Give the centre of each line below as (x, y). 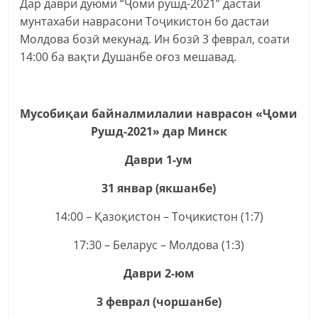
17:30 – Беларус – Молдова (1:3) (159, 245)
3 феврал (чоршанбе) (159, 301)
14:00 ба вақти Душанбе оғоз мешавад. (128, 56)
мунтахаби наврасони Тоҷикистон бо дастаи (145, 21)
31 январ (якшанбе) (159, 188)
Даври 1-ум (159, 159)
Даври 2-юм (159, 273)
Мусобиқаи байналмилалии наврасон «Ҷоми (159, 113)
